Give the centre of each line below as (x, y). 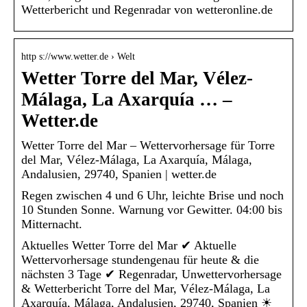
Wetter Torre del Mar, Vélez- (137, 78)
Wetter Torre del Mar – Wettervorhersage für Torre (148, 145)
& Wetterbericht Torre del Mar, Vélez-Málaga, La (146, 288)
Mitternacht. (52, 224)
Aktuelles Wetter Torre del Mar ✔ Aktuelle (129, 245)
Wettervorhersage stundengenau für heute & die (140, 259)
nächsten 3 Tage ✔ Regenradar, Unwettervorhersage (151, 274)
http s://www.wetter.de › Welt (78, 56)
